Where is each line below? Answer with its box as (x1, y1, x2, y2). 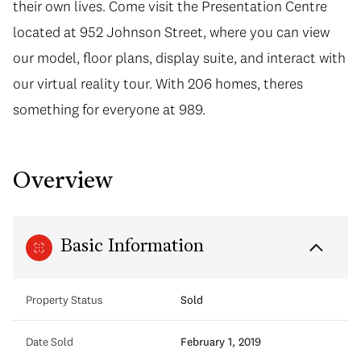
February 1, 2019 (180, 334, 261, 349)
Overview (13, 171, 113, 193)
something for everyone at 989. (13, 100, 205, 118)
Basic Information (60, 238, 204, 256)
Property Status (26, 293, 102, 307)
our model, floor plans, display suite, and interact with (13, 48, 346, 67)
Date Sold (26, 334, 73, 349)
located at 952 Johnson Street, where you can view (13, 23, 330, 41)
